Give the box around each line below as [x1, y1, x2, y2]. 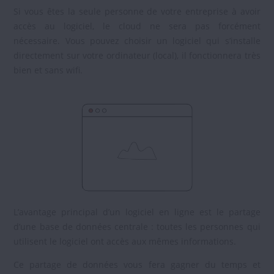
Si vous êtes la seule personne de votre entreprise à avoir [13, 6, 261, 18]
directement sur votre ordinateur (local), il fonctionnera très [13, 50, 261, 62]
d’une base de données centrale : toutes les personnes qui [13, 221, 261, 233]
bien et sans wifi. [13, 64, 83, 76]
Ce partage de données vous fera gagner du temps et [13, 259, 261, 271]
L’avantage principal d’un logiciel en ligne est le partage [13, 206, 261, 218]
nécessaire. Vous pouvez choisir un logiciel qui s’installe [13, 35, 261, 47]
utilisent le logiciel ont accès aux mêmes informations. [13, 235, 237, 248]
